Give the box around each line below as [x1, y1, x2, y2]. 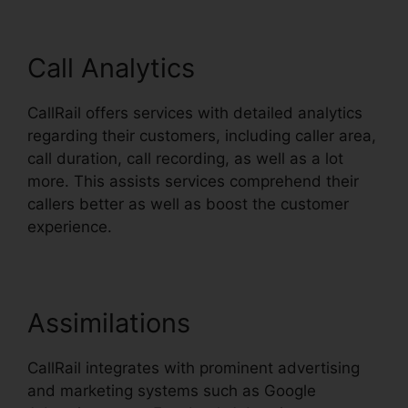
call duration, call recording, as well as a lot [27, 149, 343, 168]
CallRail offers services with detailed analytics [27, 104, 362, 123]
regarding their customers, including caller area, [27, 127, 376, 146]
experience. [27, 218, 112, 237]
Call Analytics [27, 52, 195, 85]
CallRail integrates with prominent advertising [27, 359, 360, 378]
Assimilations [27, 307, 190, 340]
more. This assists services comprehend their [27, 172, 359, 191]
